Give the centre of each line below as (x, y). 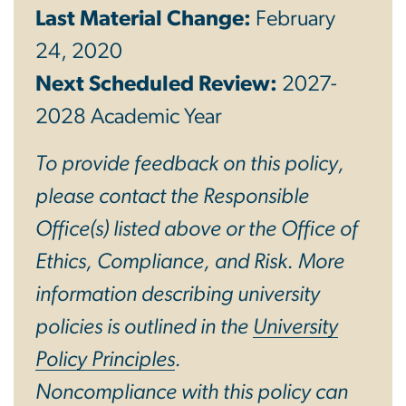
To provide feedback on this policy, (190, 164)
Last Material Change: (145, 19)
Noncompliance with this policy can (192, 393)
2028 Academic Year (129, 117)
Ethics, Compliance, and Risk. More (190, 262)
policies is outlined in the (144, 328)
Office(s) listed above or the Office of (197, 230)
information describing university (178, 295)
